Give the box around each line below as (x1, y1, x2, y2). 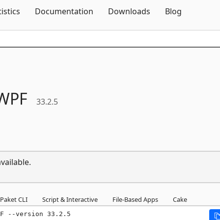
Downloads (108, 6, 150, 17)
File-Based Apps (112, 194, 158, 204)
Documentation (35, 6, 93, 17)
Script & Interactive (42, 194, 98, 204)
